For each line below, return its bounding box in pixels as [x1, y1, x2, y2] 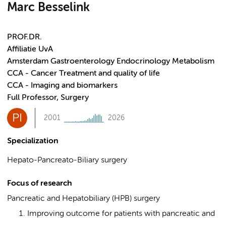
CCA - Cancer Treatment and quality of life [7, 70, 160, 78]
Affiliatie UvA [7, 45, 53, 53]
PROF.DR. [7, 33, 42, 41]
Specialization [7, 137, 59, 145]
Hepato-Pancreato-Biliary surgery [7, 156, 127, 164]
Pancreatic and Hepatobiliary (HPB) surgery [7, 195, 160, 203]
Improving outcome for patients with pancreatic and [27, 210, 215, 218]
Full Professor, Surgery [7, 94, 89, 102]
